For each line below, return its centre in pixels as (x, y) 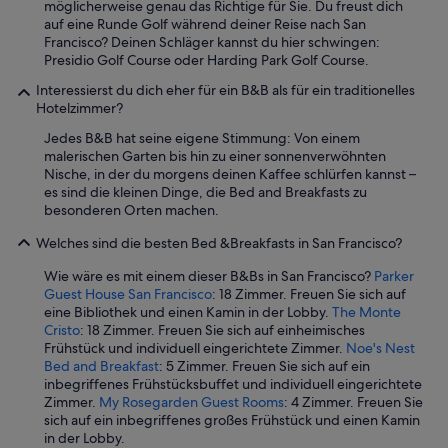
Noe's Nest (380, 348)
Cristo (62, 330)
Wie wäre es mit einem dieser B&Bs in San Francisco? (209, 276)
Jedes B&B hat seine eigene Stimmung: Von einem (202, 138)
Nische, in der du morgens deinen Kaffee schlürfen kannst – (230, 174)
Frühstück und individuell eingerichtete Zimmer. (195, 348)
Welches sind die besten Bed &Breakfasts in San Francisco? (219, 243)
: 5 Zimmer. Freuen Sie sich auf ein (264, 366)
